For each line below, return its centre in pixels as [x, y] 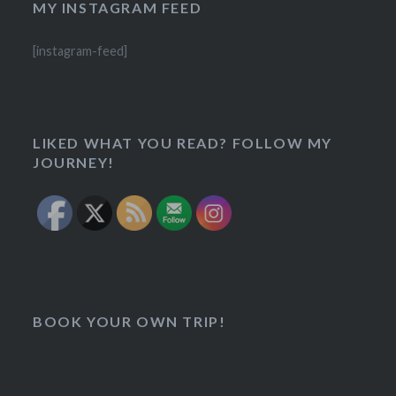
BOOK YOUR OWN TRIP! [129, 321]
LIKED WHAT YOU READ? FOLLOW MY [183, 142]
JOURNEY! [74, 162]
